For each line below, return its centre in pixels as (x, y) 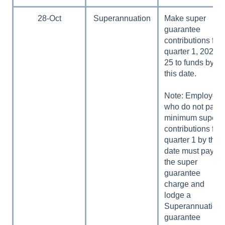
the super (181, 162)
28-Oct (49, 18)
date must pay (189, 151)
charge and (185, 184)
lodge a (178, 195)
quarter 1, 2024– (194, 51)
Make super (185, 18)
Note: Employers (194, 95)
